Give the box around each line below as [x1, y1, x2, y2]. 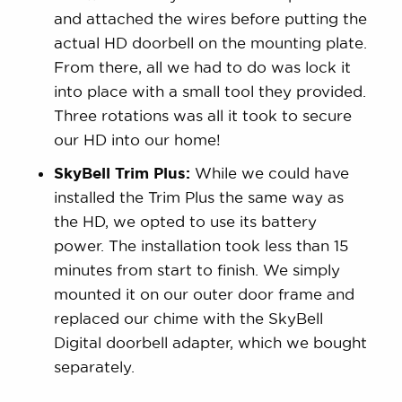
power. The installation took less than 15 [54, 236, 349, 254]
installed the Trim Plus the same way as [54, 188, 345, 205]
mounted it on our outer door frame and [54, 284, 355, 302]
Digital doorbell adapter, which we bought [54, 333, 368, 351]
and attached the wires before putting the [54, 9, 368, 27]
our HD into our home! [54, 130, 222, 148]
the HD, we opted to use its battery [54, 212, 318, 230]
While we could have [190, 163, 350, 181]
